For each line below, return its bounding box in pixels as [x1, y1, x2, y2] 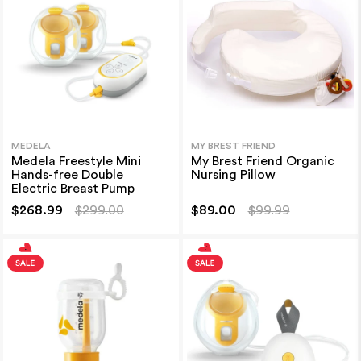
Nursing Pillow [190, 168, 276, 182]
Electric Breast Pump [10, 182, 135, 196]
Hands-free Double [10, 168, 123, 182]
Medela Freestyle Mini [10, 155, 141, 168]
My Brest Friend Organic [190, 155, 334, 168]
